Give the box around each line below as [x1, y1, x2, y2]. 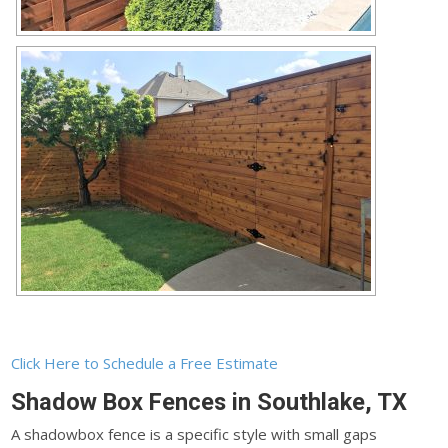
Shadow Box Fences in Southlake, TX [11, 387, 408, 416]
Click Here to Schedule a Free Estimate [11, 352, 279, 373]
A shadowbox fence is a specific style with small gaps [11, 424, 378, 445]
